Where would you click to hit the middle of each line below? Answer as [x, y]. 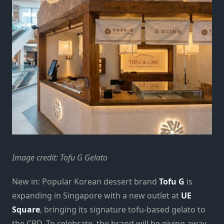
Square [26, 209]
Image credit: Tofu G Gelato [60, 157]
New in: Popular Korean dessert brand [85, 181]
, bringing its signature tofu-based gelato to [123, 209]
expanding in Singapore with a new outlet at [96, 195]
